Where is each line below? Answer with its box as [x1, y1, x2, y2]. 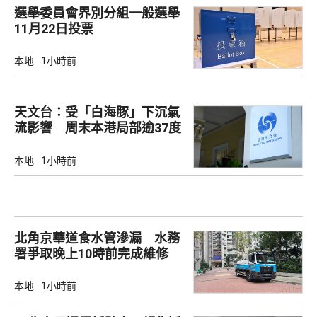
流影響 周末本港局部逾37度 [14, 120, 181, 136]
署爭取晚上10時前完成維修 [14, 246, 168, 261]
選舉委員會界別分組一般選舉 [14, 6, 180, 21]
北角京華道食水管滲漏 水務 [14, 230, 180, 246]
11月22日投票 [14, 21, 93, 37]
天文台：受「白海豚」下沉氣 [14, 105, 180, 120]
